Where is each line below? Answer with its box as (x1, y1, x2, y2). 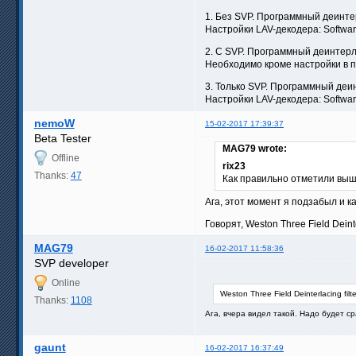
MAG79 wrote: (222, 142, 287, 154)
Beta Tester (33, 131, 91, 145)
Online (51, 277, 80, 288)
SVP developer (33, 256, 109, 269)
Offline (51, 152, 79, 164)
